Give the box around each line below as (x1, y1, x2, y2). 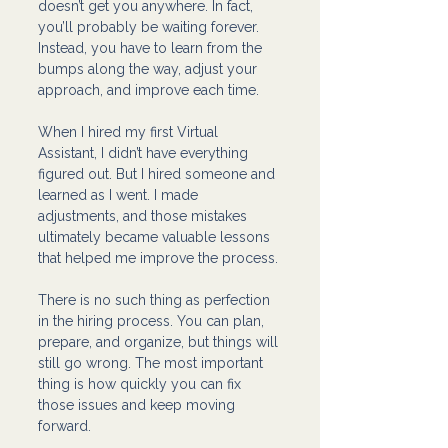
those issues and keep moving (38, 396, 239, 413)
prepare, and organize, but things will (38, 333, 282, 350)
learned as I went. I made (38, 186, 202, 203)
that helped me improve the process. (38, 249, 278, 266)
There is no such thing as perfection (38, 291, 274, 308)
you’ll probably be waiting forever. (38, 18, 263, 35)
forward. (38, 417, 91, 434)
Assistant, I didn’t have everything (38, 144, 252, 161)
